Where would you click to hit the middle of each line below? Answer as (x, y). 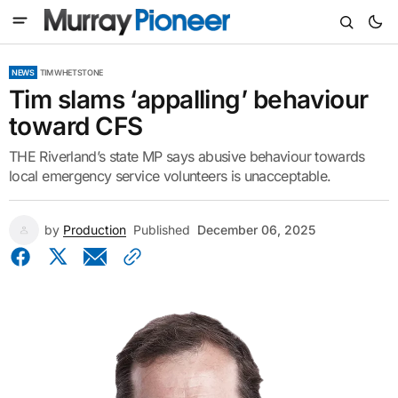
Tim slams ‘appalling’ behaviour (189, 99)
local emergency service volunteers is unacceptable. (170, 176)
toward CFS (76, 126)
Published (162, 230)
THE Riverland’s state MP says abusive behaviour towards (187, 156)
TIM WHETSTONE (71, 72)
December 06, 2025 (256, 230)
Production (95, 230)
